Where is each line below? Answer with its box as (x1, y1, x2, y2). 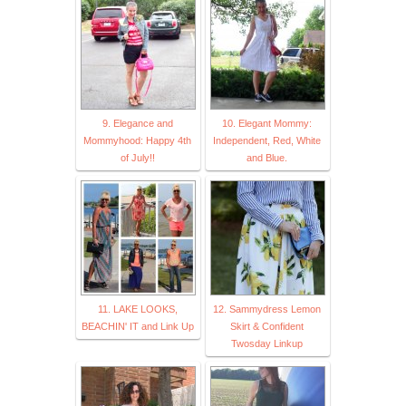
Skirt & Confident (230, 320, 304, 332)
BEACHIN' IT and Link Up (81, 320, 194, 332)
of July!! (120, 151, 155, 163)
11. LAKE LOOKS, (97, 303, 178, 314)
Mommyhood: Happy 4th (83, 134, 191, 146)
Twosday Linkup (231, 337, 303, 349)
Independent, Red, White (213, 134, 321, 146)
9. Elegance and (101, 117, 173, 129)
